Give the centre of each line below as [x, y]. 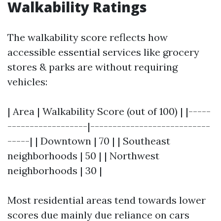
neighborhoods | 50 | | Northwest [83, 156]
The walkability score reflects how [88, 37]
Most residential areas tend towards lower [107, 200]
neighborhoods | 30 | [55, 170]
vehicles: [27, 82]
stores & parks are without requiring [92, 67]
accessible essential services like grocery [103, 52]
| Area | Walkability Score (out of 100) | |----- [109, 111]
